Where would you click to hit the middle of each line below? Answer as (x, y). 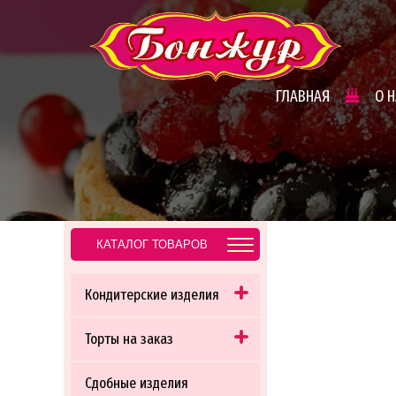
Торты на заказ (129, 339)
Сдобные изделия (137, 383)
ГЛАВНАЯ (302, 96)
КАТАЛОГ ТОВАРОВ (152, 244)
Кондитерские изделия (152, 295)
